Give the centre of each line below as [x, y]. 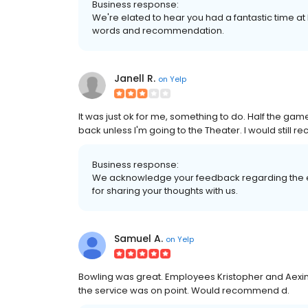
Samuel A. [139, 239]
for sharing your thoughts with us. [165, 191]
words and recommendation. [158, 31]
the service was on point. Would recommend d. [184, 291]
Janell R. [135, 79]
